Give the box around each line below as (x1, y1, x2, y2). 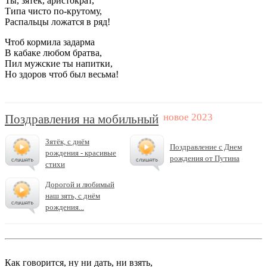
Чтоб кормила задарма (5, 37, 95, 47)
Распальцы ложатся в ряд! (5, 17, 110, 27)
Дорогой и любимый (45, 179, 114, 189)
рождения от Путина (169, 154, 240, 163)
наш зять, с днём (45, 191, 100, 200)
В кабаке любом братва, (5, 48, 102, 58)
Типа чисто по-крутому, (5, 6, 102, 16)
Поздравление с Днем (169, 142, 242, 152)
